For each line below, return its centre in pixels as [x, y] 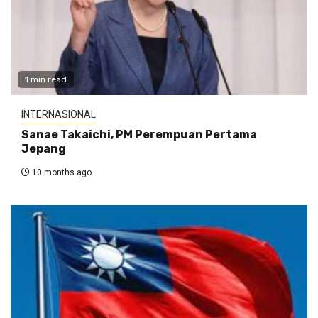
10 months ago [61, 173]
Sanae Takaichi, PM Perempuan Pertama [139, 135]
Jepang [44, 149]
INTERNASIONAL [59, 115]
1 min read [46, 80]
